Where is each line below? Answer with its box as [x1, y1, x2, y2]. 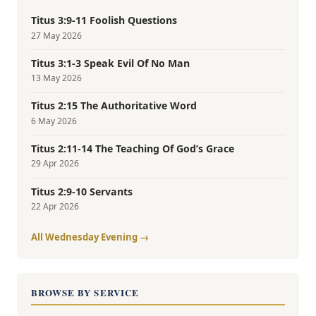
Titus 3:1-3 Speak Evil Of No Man [31, 56, 190, 70]
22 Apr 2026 [31, 200, 79, 212]
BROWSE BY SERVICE [31, 285, 139, 299]
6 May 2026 [31, 114, 77, 127]
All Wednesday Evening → [31, 230, 149, 243]
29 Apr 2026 [31, 157, 79, 170]
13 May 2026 [31, 72, 82, 85]
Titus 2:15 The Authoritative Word [31, 99, 197, 113]
